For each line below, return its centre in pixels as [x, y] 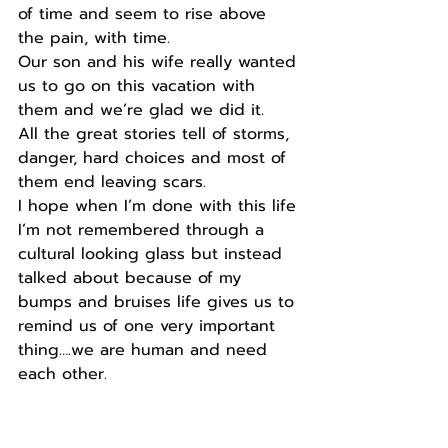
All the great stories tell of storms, [156, 134]
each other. [62, 374]
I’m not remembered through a [144, 230]
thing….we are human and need [145, 350]
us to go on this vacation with [139, 86]
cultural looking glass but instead [153, 254]
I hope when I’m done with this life [160, 206]
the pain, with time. [94, 38]
